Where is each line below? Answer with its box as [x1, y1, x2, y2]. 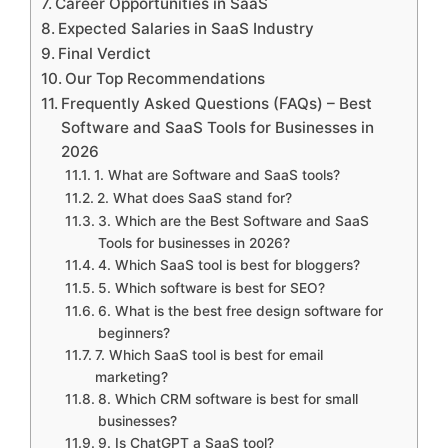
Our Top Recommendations [65, 68, 266, 88]
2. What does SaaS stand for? [96, 189, 292, 206]
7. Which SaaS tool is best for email [94, 346, 323, 363]
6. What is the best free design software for [97, 302, 383, 319]
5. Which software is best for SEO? [97, 279, 325, 296]
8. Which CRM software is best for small [97, 390, 358, 407]
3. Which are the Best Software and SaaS [97, 212, 369, 229]
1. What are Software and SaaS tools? [93, 166, 340, 183]
